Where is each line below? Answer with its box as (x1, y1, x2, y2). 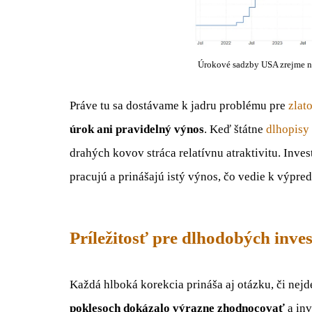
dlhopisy (266, 122, 309, 136)
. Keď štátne (204, 122, 266, 136)
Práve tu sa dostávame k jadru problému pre (70, 98, 288, 112)
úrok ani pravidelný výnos (70, 122, 204, 136)
